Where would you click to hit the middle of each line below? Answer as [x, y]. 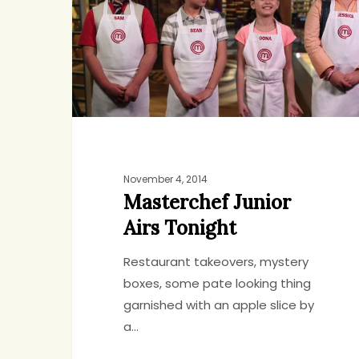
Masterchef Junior [207, 203]
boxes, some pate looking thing [217, 284]
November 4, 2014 [165, 179]
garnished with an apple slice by [218, 305]
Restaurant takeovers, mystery [216, 262]
